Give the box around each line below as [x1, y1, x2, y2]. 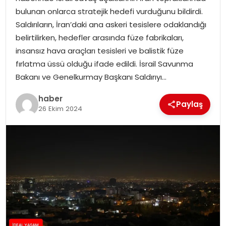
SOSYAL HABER [13, 78, 66, 88]
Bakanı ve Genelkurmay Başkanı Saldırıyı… [15, 71, 166, 82]
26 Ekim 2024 [38, 103, 82, 114]
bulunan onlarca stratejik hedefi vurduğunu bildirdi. [15, 6, 203, 17]
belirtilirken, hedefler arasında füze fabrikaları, [15, 32, 184, 43]
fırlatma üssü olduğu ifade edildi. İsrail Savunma [15, 58, 193, 69]
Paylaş [176, 99, 203, 109]
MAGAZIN [13, 25, 48, 36]
